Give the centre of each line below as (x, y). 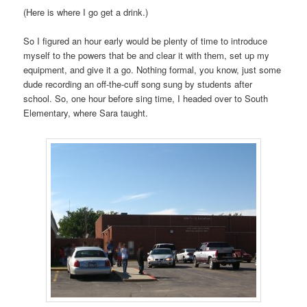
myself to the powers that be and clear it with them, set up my (147, 56)
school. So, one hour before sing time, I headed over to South (146, 99)
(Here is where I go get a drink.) (86, 12)
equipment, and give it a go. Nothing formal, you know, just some (152, 70)
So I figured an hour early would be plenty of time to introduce (146, 41)
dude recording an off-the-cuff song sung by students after (138, 84)
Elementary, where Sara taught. (86, 113)
